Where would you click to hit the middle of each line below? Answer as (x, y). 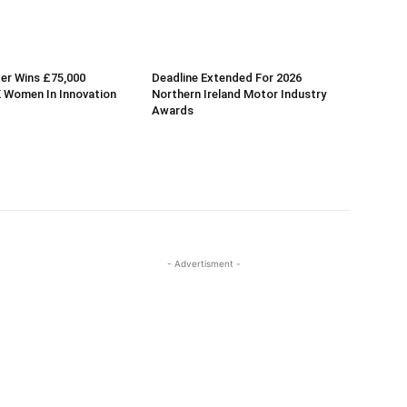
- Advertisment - (203, 264)
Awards (173, 111)
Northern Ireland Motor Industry (239, 94)
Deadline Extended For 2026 (227, 78)
